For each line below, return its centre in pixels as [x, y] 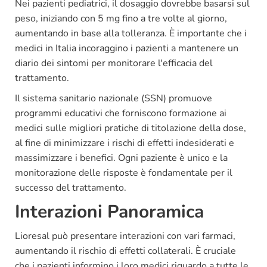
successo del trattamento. [71, 187]
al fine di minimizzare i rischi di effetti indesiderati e [125, 143]
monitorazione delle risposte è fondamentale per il [124, 173]
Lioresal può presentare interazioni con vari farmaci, [125, 236]
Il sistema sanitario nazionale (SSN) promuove [114, 98]
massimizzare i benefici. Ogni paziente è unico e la [121, 158]
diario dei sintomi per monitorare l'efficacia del [114, 63]
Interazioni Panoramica [109, 212]
